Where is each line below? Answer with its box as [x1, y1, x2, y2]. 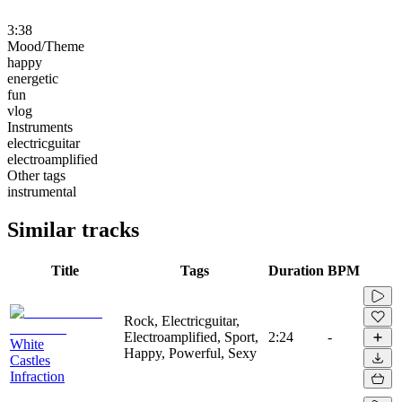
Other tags [7, 167, 66, 183]
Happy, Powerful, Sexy [124, 345, 257, 361]
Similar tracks [7, 217, 139, 241]
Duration [268, 262, 324, 278]
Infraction [10, 368, 65, 384]
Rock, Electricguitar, [124, 312, 240, 328]
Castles [10, 352, 50, 368]
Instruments [7, 118, 73, 135]
